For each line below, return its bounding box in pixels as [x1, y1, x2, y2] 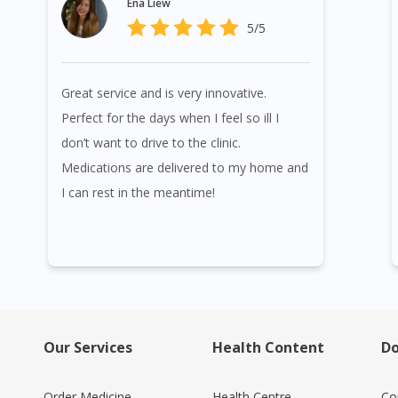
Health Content [212, 338, 324, 358]
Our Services [44, 338, 132, 358]
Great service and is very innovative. [61, 84, 267, 102]
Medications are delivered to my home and [61, 159, 309, 177]
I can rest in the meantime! [61, 184, 216, 202]
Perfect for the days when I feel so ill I [61, 109, 280, 127]
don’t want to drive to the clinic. [61, 134, 242, 152]
